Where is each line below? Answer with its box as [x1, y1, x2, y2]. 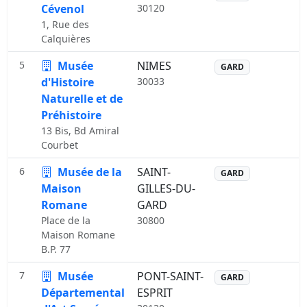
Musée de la [55, 164, 122, 180]
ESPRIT [137, 285, 173, 300]
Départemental [41, 285, 125, 300]
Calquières [41, 32, 90, 45]
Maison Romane [41, 228, 115, 241]
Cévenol [41, 1, 84, 16]
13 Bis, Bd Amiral [41, 124, 119, 137]
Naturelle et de [41, 91, 123, 106]
